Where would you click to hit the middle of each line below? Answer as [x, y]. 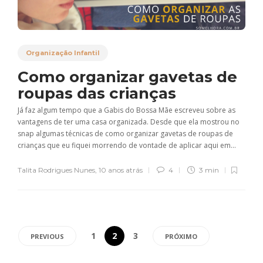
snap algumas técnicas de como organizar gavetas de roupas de [125, 134]
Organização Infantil [63, 53]
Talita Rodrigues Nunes [56, 170]
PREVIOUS [47, 237]
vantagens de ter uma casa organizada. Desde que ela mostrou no [129, 122]
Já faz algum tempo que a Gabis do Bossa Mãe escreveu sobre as [127, 110]
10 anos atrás [121, 170]
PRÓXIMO [181, 237]
